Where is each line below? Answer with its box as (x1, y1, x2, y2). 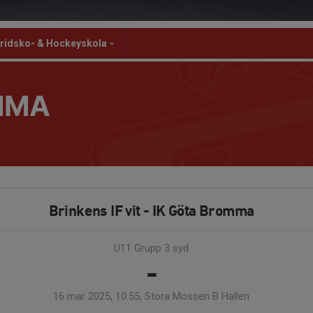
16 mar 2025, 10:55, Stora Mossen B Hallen (53, 290, 249, 303)
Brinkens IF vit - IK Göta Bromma (48, 201, 254, 219)
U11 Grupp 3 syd (114, 242, 189, 254)
